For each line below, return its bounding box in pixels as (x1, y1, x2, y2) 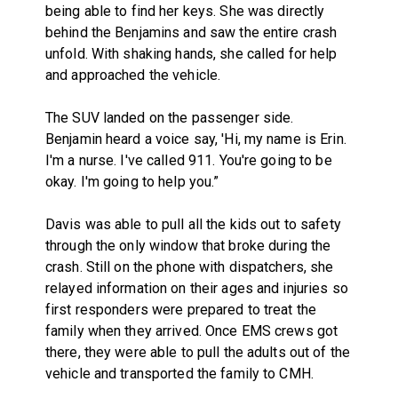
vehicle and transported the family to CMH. (44, 364, 314, 382)
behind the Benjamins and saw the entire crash (44, 23, 338, 41)
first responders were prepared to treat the (44, 300, 317, 318)
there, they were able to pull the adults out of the (44, 343, 351, 361)
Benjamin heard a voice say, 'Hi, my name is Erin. (44, 130, 346, 147)
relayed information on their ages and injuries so (44, 279, 348, 297)
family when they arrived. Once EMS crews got (44, 322, 338, 339)
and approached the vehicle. (44, 66, 221, 84)
